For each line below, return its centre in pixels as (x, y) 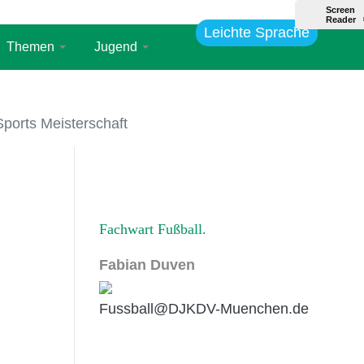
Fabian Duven (147, 264)
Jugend (116, 46)
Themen (31, 46)
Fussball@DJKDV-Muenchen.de (204, 308)
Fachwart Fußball (151, 229)
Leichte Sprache (257, 32)
